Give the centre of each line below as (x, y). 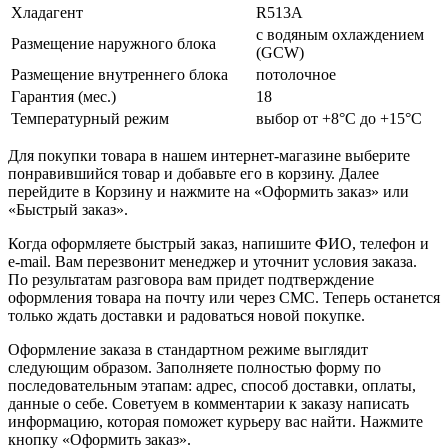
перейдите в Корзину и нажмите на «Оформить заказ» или (208, 191)
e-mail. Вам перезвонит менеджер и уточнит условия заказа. (212, 261)
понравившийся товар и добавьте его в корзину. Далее (193, 173)
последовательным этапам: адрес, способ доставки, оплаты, (212, 385)
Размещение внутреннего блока (119, 74)
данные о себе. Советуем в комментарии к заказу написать (208, 403)
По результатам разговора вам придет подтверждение (191, 279)
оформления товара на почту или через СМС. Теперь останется (224, 297)
